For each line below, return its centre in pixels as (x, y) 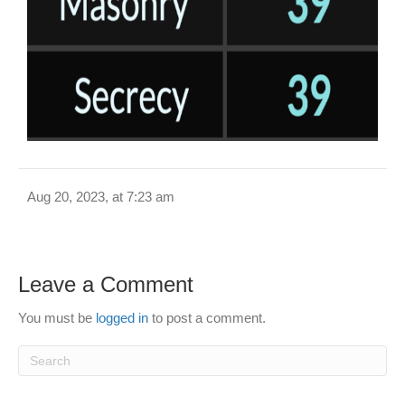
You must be (57, 318)
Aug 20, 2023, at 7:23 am (101, 197)
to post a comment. (207, 318)
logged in (122, 318)
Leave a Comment (106, 285)
